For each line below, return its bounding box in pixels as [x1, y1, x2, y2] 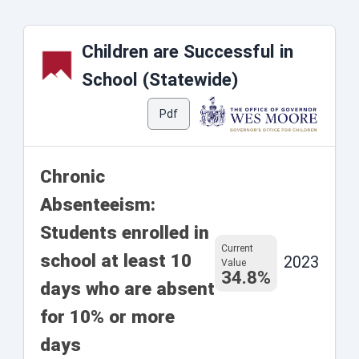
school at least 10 [40, 250, 192, 272]
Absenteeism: [40, 194, 155, 216]
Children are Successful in [82, 41, 293, 63]
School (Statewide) [82, 69, 238, 91]
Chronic [40, 166, 105, 188]
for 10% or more [40, 306, 175, 328]
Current [221, 242, 253, 254]
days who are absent [40, 278, 215, 300]
